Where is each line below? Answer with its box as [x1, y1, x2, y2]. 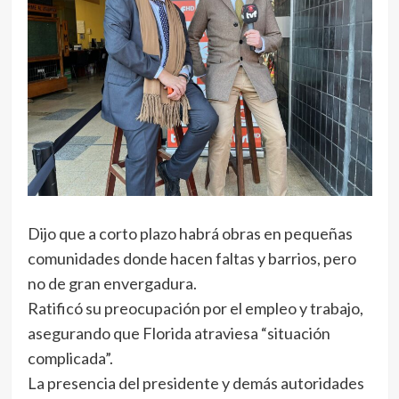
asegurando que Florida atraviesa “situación [27, 323, 330, 344]
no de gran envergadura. [27, 273, 197, 294]
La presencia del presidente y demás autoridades [27, 373, 364, 394]
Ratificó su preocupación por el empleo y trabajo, [27, 298, 363, 319]
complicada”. [27, 348, 113, 369]
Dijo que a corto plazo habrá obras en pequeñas [27, 224, 353, 244]
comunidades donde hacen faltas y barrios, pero [27, 248, 356, 269]
